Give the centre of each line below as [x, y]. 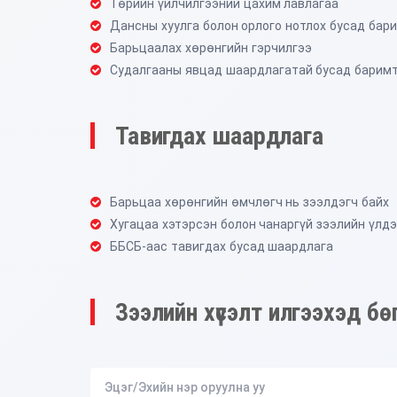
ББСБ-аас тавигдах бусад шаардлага [222, 246]
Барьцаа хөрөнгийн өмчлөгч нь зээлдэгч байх [249, 202]
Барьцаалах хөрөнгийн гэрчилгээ [211, 47]
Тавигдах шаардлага [219, 136]
